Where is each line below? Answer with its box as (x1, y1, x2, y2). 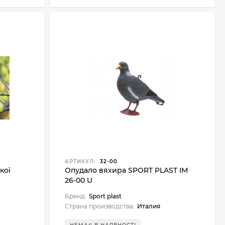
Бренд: (64, 192, 86, 200)
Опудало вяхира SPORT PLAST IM (64, 166, 188, 175)
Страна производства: (64, 202, 135, 210)
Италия (137, 202, 160, 210)
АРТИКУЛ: (64, 158, 95, 165)
